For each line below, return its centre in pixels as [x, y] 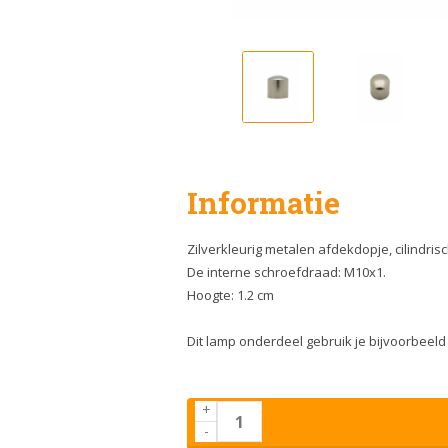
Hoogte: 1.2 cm [230, 295]
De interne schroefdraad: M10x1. [286, 272]
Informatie [263, 202]
